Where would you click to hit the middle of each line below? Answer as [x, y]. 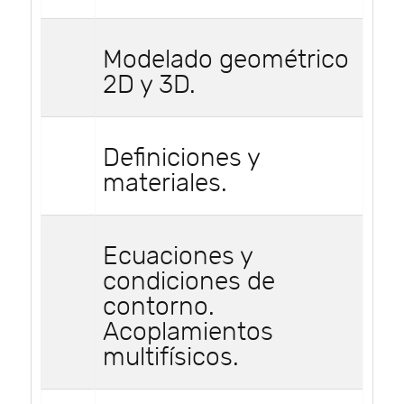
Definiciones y [181, 158]
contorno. [159, 307]
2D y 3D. [149, 85]
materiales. [165, 183]
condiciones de [189, 281]
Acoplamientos [188, 332]
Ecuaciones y [178, 256]
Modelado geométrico [226, 60]
